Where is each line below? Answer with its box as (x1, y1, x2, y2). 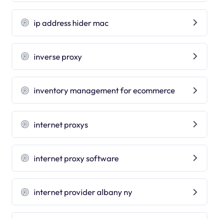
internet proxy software (34, 153, 119, 163)
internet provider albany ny (34, 187, 133, 197)
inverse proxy (34, 51, 83, 62)
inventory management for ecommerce (34, 85, 175, 96)
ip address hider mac (34, 17, 109, 28)
